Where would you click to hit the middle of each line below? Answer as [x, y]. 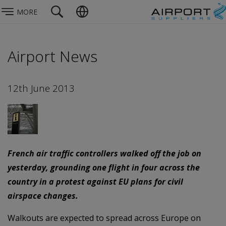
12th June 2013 [41, 88]
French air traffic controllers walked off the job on [104, 153]
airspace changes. [43, 195]
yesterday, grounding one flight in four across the [104, 167]
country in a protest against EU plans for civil [95, 181]
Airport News [52, 56]
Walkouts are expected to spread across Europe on [104, 218]
